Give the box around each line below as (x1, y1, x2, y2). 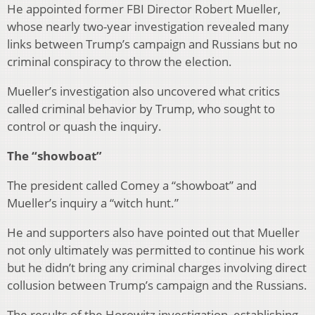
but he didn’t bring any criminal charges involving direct (7, 259, 307, 276)
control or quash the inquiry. (7, 117, 162, 134)
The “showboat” (7, 147, 102, 164)
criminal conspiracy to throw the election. (7, 53, 232, 70)
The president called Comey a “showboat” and (7, 176, 257, 193)
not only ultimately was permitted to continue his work (7, 241, 304, 258)
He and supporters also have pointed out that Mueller (7, 224, 300, 240)
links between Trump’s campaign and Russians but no (7, 35, 297, 52)
